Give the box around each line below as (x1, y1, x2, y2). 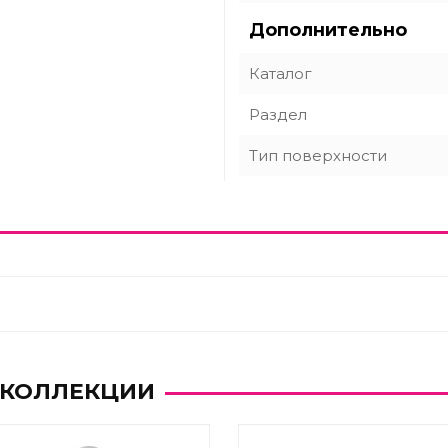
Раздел (249, 105, 307, 124)
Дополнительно (249, 19, 407, 41)
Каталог (249, 64, 312, 83)
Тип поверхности (249, 146, 387, 165)
